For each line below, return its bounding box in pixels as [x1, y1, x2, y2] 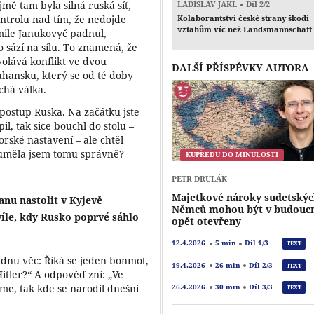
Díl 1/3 [244, 238, 268, 248]
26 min [214, 260, 240, 270]
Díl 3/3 [248, 282, 273, 292]
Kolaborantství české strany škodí [177, 13, 310, 24]
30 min [214, 282, 240, 292]
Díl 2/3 [248, 260, 273, 270]
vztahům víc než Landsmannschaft [177, 24, 313, 35]
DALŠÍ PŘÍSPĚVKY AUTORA [172, 61, 310, 75]
